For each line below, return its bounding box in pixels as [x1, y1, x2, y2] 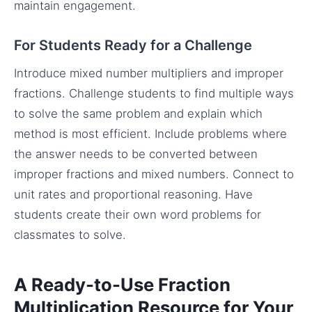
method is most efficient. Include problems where [14, 126, 287, 141]
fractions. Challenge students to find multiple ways [14, 86, 294, 100]
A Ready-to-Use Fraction [14, 273, 231, 295]
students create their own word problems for [14, 207, 261, 221]
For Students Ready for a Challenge [14, 36, 252, 54]
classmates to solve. [14, 227, 126, 242]
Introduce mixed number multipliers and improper [14, 65, 283, 80]
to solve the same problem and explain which [14, 106, 263, 120]
